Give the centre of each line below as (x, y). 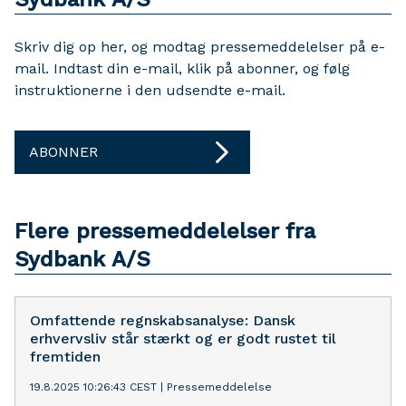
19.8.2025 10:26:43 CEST (93, 387)
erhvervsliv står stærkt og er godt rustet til (183, 338)
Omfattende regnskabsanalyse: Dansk (163, 320)
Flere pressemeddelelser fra (165, 231)
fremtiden (65, 357)
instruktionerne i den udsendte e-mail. (150, 90)
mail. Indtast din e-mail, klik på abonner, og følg (182, 68)
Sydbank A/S (82, 259)
